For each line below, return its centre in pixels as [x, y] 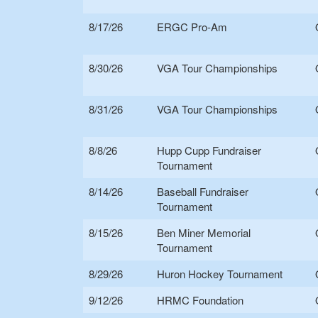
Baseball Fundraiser [203, 192]
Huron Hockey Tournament [220, 274]
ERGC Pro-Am [192, 27]
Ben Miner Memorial [204, 233]
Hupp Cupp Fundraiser [209, 150]
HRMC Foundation [200, 300]
